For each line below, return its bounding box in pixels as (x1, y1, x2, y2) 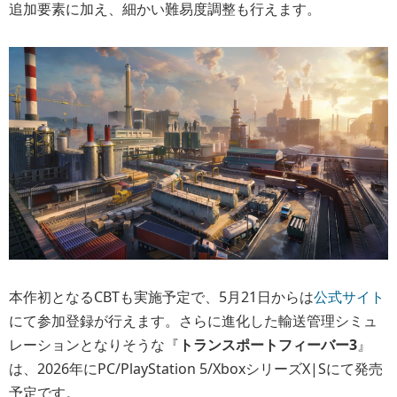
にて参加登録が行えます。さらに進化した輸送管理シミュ (9, 310, 378, 331)
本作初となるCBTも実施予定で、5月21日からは (9, 286, 314, 307)
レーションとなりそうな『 (9, 334, 179, 354)
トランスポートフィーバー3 (179, 334, 357, 354)
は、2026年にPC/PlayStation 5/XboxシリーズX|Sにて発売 (9, 358, 383, 378)
